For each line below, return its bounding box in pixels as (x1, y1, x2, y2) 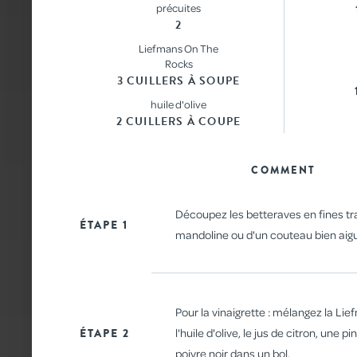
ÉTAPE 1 (80, 216, 128, 233)
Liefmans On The (139, 41, 218, 56)
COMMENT (251, 163, 316, 178)
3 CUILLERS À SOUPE (116, 73, 241, 90)
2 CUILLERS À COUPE (116, 113, 241, 131)
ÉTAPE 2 (80, 324, 130, 341)
